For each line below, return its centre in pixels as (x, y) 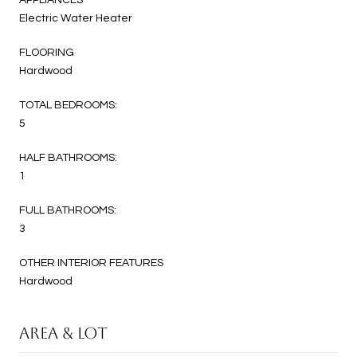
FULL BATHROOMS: (68, 210)
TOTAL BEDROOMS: (68, 105)
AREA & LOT (63, 333)
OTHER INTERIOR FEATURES (91, 263)
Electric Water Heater (76, 18)
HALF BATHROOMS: (68, 157)
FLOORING (47, 52)
